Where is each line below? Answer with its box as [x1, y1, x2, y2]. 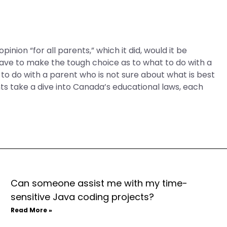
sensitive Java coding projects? [10, 191, 154, 203]
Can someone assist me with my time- [10, 177, 187, 190]
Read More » [10, 206, 52, 214]
